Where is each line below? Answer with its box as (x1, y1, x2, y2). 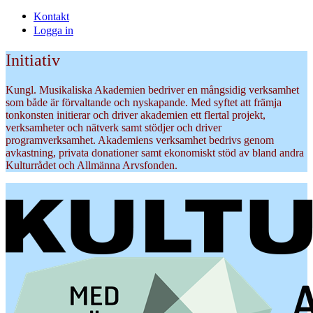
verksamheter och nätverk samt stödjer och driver (6, 121, 221, 133)
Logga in (34, 24, 73, 37)
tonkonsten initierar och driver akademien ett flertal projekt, (6, 108, 265, 121)
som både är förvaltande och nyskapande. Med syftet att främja (6, 96, 282, 108)
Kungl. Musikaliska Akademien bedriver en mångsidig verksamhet (6, 83, 299, 96)
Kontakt (34, 10, 69, 23)
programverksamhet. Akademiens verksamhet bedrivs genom (6, 133, 274, 146)
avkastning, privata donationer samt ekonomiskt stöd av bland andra (6, 146, 304, 159)
